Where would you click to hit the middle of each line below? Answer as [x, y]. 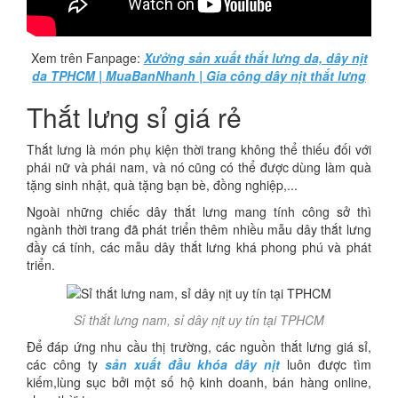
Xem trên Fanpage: [87, 58]
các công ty [66, 365]
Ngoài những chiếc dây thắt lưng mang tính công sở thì [199, 211]
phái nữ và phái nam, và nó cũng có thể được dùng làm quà [199, 167]
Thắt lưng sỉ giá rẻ [134, 117]
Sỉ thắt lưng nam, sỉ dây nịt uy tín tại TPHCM [199, 320]
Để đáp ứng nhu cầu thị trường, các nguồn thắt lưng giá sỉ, [199, 347]
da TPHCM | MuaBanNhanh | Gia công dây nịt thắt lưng [199, 76]
